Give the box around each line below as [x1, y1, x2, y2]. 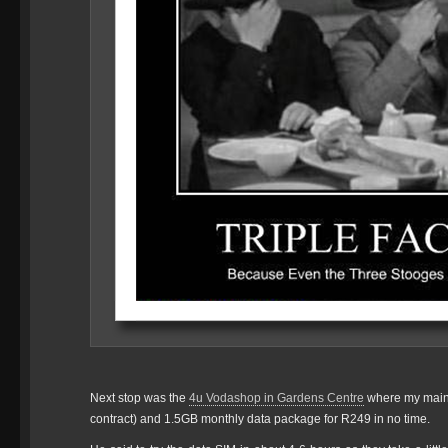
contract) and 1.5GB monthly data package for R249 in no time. [90, 412, 430, 426]
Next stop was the [90, 391, 189, 405]
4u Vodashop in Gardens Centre [189, 391, 364, 405]
